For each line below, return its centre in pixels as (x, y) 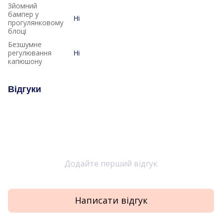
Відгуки (25, 89)
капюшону (25, 61)
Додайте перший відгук (111, 163)
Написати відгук (111, 200)
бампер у (23, 14)
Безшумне (25, 44)
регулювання (30, 53)
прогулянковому (36, 22)
